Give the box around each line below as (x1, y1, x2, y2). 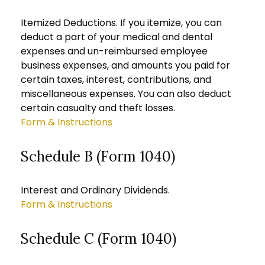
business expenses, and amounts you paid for (21, 59, 230, 72)
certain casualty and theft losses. (21, 101, 175, 115)
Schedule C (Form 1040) (21, 230, 176, 248)
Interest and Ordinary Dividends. (21, 183, 170, 197)
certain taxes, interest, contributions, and (21, 73, 211, 86)
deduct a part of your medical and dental (21, 30, 212, 44)
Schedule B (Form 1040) (21, 147, 175, 166)
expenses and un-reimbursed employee (21, 44, 208, 58)
